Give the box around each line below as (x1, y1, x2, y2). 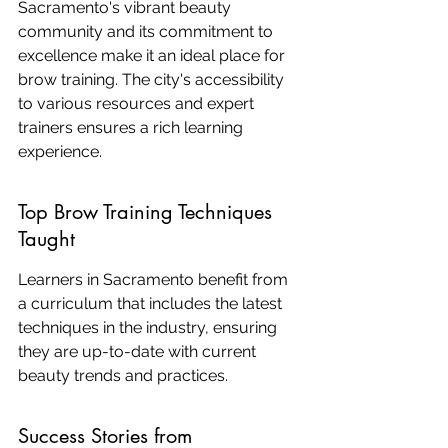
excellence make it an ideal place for (18, 46, 289, 65)
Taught (18, 226, 75, 252)
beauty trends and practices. (18, 366, 228, 385)
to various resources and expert (18, 94, 258, 113)
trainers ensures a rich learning (18, 118, 247, 137)
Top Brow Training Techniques (18, 199, 278, 225)
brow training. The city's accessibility (18, 70, 288, 89)
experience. (18, 142, 102, 161)
